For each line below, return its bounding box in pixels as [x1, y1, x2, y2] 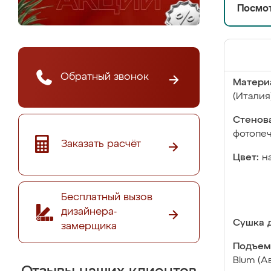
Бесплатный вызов [61, 192, 152, 203]
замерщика [61, 221, 117, 232]
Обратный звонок [60, 71, 149, 82]
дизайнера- [61, 206, 117, 217]
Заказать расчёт [61, 139, 141, 149]
